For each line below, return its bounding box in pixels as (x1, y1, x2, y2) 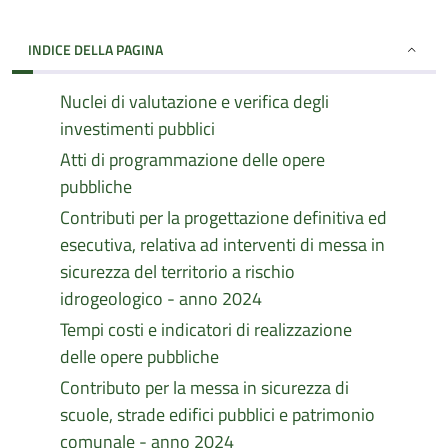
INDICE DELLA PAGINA (28, 39, 163, 60)
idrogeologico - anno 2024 (60, 285, 262, 312)
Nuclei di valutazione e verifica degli (60, 88, 329, 115)
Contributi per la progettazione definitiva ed (60, 204, 387, 231)
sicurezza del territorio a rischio (60, 258, 295, 285)
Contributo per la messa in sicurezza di (60, 374, 349, 401)
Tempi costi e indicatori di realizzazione (60, 316, 352, 343)
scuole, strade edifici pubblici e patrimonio (60, 401, 375, 428)
